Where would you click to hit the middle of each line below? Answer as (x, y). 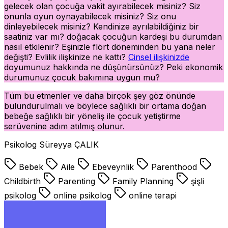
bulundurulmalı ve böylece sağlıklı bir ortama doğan (105, 106)
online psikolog (82, 195)
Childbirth (24, 181)
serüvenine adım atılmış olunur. (64, 126)
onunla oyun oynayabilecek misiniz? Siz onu (90, 16)
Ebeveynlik (113, 167)
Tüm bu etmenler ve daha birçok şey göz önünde (100, 95)
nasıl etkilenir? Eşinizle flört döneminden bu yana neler (110, 47)
